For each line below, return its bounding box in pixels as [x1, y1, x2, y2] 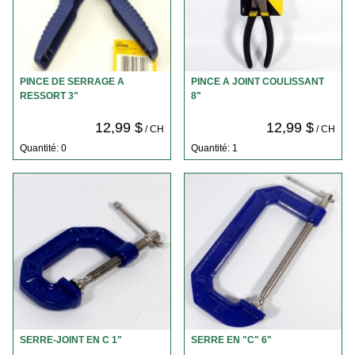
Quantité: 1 [190, 142, 238, 154]
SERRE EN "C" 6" [190, 334, 272, 346]
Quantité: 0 [19, 142, 67, 154]
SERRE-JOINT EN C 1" [20, 334, 122, 346]
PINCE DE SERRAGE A [20, 76, 124, 88]
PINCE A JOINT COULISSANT [190, 76, 324, 88]
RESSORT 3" [20, 90, 78, 102]
